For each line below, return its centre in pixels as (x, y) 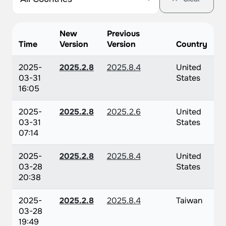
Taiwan (189, 201)
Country (191, 44)
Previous (123, 34)
